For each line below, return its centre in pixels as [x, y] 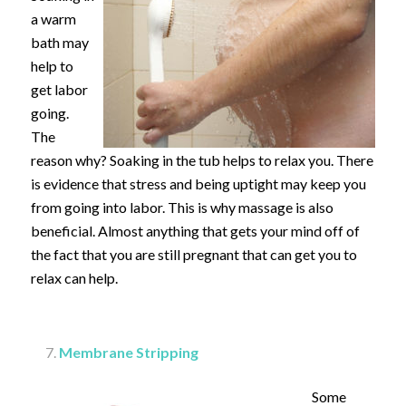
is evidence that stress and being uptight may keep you [198, 183]
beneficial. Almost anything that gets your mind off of [195, 230]
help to [52, 65]
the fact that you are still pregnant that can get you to [193, 254]
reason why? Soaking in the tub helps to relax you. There [202, 159]
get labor [59, 89]
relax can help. [74, 277]
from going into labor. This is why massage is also [182, 207]
